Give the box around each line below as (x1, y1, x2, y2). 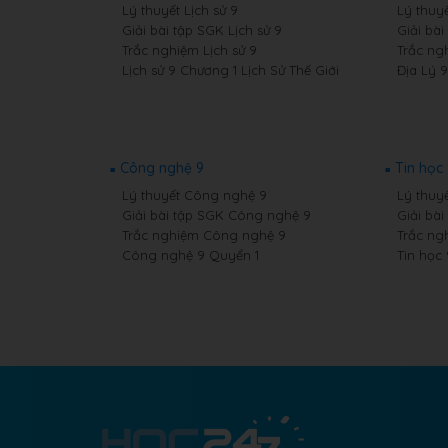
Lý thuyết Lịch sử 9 (122, 2, 238, 18)
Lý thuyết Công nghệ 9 (122, 187, 267, 203)
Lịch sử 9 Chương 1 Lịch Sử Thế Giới (122, 62, 339, 78)
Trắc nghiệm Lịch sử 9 (122, 42, 257, 58)
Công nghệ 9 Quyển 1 (122, 247, 259, 263)
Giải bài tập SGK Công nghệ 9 (122, 207, 311, 223)
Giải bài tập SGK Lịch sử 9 (122, 22, 282, 38)
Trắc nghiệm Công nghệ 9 (122, 227, 286, 243)
